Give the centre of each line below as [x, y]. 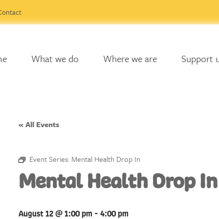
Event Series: [50, 159]
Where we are [130, 58]
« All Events [39, 124]
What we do [55, 58]
